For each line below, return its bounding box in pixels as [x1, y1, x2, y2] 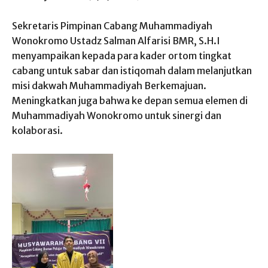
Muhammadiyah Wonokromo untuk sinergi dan [12, 109, 221, 122]
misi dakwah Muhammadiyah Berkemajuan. [12, 80, 206, 92]
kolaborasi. [12, 124, 63, 137]
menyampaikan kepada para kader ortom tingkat [12, 50, 232, 62]
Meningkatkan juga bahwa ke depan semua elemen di [12, 95, 248, 107]
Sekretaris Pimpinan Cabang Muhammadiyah [12, 20, 212, 32]
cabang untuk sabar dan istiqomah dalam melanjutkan [12, 65, 252, 77]
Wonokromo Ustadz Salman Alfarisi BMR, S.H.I [12, 35, 220, 47]
